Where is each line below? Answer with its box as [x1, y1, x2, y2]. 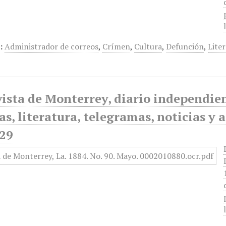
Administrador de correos [5, 41, 99, 52]
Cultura [134, 41, 162, 52]
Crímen [102, 41, 131, 52]
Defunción [166, 41, 204, 52]
